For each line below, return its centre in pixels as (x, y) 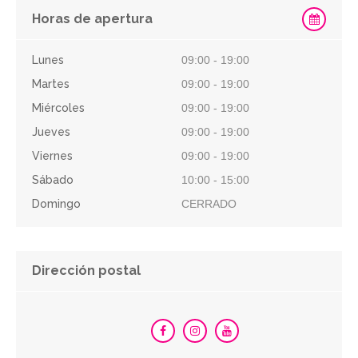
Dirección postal (86, 270)
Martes (51, 84)
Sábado (53, 180)
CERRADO (209, 204)
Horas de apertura (92, 19)
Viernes (52, 156)
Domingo (56, 204)
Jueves (51, 132)
